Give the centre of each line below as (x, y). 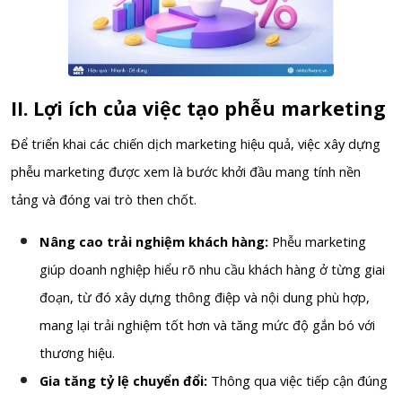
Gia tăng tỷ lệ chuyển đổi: (125, 380)
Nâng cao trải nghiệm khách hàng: (156, 241)
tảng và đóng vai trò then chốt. (104, 199)
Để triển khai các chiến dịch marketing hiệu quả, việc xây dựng (196, 143)
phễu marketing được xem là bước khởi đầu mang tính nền (186, 171)
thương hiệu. (77, 352)
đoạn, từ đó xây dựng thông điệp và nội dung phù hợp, (205, 297)
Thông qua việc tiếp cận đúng (299, 380)
